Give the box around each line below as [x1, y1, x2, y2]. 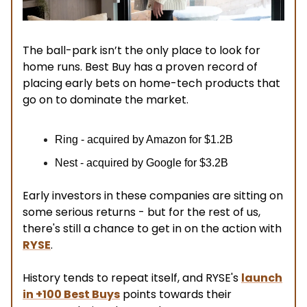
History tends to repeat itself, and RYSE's [23, 269, 241, 286]
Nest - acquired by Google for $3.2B [55, 156, 228, 169]
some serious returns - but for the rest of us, [23, 204, 260, 220]
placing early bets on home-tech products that [23, 75, 280, 91]
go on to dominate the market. [23, 91, 188, 108]
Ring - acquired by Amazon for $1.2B [55, 133, 233, 145]
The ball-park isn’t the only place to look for [23, 42, 260, 58]
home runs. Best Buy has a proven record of [23, 58, 258, 75]
